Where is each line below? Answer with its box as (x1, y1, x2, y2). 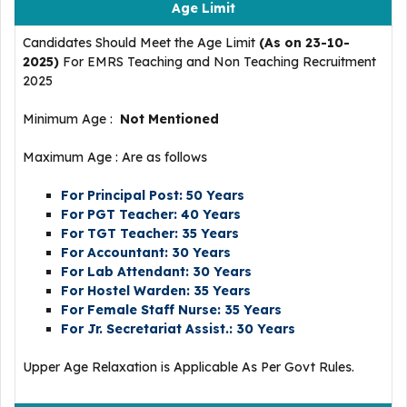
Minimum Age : (23, 111, 116, 127)
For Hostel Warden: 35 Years (61, 283, 254, 299)
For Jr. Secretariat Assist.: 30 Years (61, 321, 295, 337)
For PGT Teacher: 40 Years (61, 206, 244, 223)
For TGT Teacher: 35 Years (61, 225, 243, 242)
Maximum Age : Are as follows (23, 149, 207, 165)
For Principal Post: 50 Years (61, 187, 248, 203)
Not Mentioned (116, 111, 219, 127)
